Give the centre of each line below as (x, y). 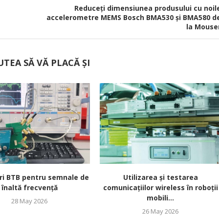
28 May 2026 (29, 201)
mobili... (160, 198)
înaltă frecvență (29, 188)
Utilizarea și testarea (160, 177)
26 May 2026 (160, 211)
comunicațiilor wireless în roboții (160, 188)
